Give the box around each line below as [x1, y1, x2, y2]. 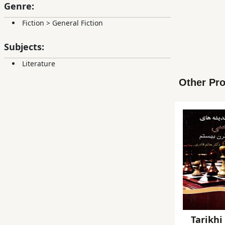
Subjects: [4, 41, 44, 53]
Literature [22, 59, 55, 69]
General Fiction [52, 18, 103, 28]
